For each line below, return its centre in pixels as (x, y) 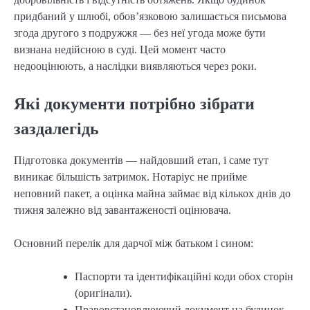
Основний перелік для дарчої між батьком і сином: (134, 243)
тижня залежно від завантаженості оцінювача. (122, 210)
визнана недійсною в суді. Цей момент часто (120, 49)
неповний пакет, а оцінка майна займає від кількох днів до (152, 193)
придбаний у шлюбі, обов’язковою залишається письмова (150, 16)
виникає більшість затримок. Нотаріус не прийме (130, 176)
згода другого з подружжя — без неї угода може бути (140, 33)
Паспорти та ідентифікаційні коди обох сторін (184, 277)
